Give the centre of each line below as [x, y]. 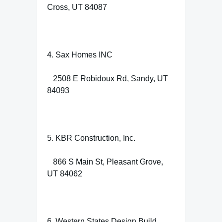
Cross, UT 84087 [77, 7]
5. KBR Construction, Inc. [91, 138]
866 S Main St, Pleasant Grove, [105, 162]
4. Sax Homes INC [80, 55]
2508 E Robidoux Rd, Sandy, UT [108, 78]
